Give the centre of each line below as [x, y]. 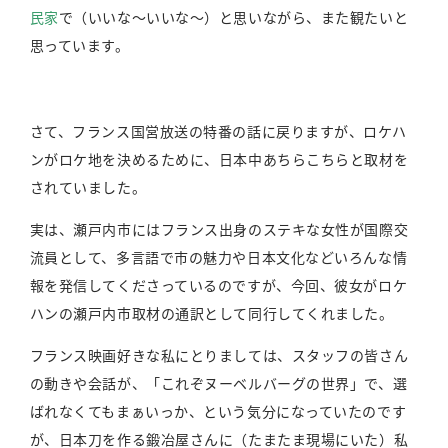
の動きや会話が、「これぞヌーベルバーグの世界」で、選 [218, 383]
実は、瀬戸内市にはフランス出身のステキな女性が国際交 [219, 229]
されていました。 [88, 187]
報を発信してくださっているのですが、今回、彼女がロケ [218, 285]
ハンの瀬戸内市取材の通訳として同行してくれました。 [211, 313]
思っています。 [79, 45]
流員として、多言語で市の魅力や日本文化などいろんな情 [218, 257]
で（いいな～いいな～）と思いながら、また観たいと [233, 17]
